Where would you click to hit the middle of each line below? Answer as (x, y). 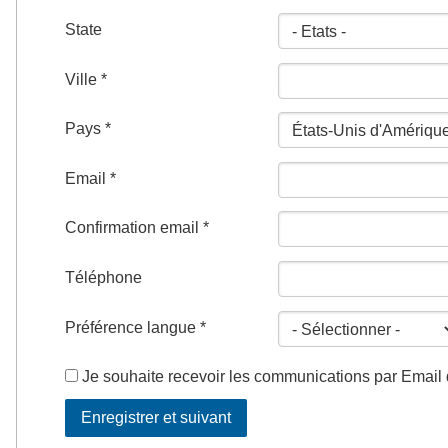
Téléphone (103, 278)
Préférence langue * (135, 327)
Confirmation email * (137, 228)
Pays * (88, 129)
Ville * (86, 79)
